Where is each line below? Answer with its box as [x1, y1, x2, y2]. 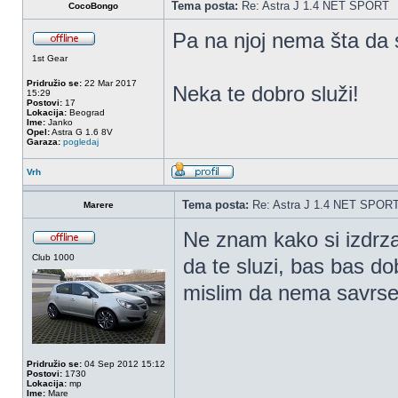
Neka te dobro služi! [172, 82, 359, 106]
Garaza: [27, 137, 60, 147]
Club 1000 [32, 252, 75, 262]
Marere [84, 200, 114, 210]
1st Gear [32, 53, 68, 63]
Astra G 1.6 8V [50, 127, 113, 137]
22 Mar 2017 [82, 78, 137, 88]
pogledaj [63, 137, 99, 147]
